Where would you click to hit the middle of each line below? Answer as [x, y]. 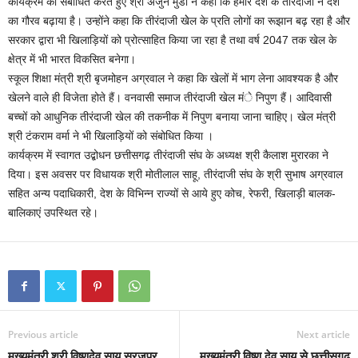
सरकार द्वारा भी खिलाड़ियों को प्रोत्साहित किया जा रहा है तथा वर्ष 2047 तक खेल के [172, 40]
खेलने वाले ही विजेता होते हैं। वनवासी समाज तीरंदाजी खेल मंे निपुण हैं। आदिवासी [170, 98]
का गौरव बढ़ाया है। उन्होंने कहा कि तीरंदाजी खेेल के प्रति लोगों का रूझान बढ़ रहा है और [179, 21]
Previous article [43, 335]
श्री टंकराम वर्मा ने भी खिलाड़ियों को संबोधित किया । [111, 136]
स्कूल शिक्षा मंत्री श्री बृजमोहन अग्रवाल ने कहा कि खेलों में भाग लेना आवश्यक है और [173, 79]
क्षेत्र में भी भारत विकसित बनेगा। [72, 60]
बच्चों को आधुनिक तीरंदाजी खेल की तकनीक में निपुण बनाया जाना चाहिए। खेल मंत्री [172, 117]
